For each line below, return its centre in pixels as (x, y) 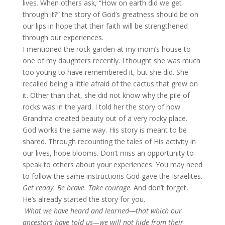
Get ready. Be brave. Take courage (76, 188)
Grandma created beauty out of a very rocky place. (105, 118)
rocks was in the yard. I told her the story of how (101, 107)
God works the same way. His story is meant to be (104, 130)
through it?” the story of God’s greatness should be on (110, 14)
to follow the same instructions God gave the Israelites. (112, 176)
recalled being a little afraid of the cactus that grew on (110, 84)
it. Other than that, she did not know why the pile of (106, 95)
